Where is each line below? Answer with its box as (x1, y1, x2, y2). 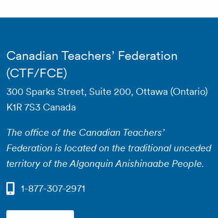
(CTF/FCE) (6, 65, 67, 80)
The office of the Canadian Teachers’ (6, 126, 164, 138)
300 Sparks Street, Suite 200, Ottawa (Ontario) (6, 85, 208, 97)
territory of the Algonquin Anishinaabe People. (6, 157, 204, 169)
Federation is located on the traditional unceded (6, 142, 211, 154)
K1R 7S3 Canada (6, 101, 76, 113)
